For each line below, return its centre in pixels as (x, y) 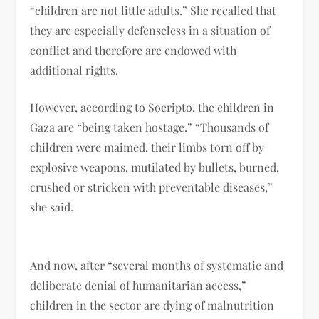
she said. (52, 206)
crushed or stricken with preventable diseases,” (152, 187)
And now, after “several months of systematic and (157, 265)
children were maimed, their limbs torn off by (147, 147)
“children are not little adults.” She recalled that (153, 10)
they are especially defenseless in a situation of (150, 30)
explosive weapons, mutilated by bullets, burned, (155, 167)
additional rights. (74, 70)
